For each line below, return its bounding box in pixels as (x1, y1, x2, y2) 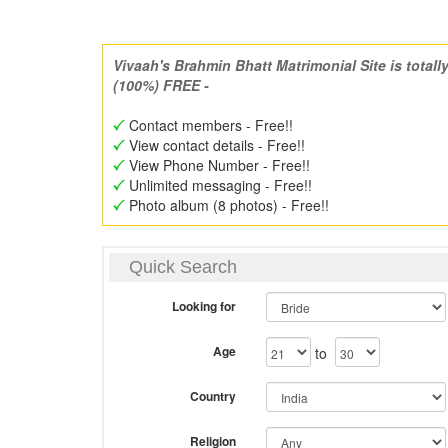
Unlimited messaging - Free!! (125, 175, 312, 195)
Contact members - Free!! (125, 115, 293, 135)
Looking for (171, 297, 236, 315)
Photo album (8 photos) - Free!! (125, 195, 329, 215)
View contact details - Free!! (125, 135, 305, 155)
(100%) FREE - (113, 75, 209, 95)
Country (189, 387, 236, 405)
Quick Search (129, 257, 237, 277)
